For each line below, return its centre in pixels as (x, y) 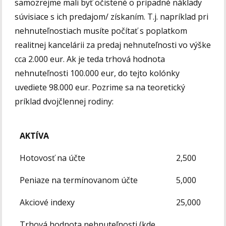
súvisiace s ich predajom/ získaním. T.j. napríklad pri (112, 17)
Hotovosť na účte (53, 158)
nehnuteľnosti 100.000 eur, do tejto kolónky (97, 73)
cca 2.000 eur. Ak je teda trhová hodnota (90, 59)
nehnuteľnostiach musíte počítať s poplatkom (101, 31)
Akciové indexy (47, 203)
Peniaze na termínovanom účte (79, 180)
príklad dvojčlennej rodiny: (65, 102)
